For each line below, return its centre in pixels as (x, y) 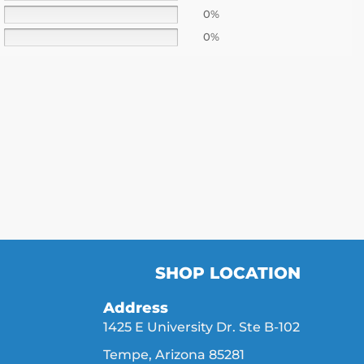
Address (136, 308)
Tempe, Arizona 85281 (174, 354)
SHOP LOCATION (227, 273)
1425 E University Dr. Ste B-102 (201, 327)
